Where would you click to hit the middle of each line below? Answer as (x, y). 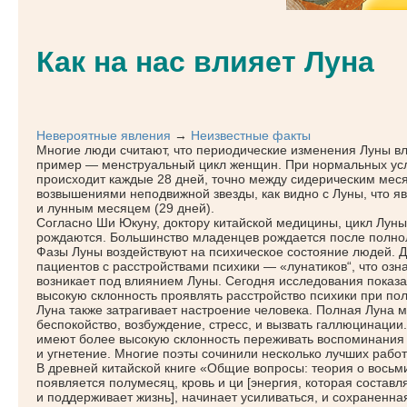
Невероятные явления (104, 135)
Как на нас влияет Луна (205, 62)
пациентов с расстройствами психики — (158, 266)
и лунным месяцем (95, 208)
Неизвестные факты (251, 135)
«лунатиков (313, 266)
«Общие (225, 367)
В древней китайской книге (118, 367)
